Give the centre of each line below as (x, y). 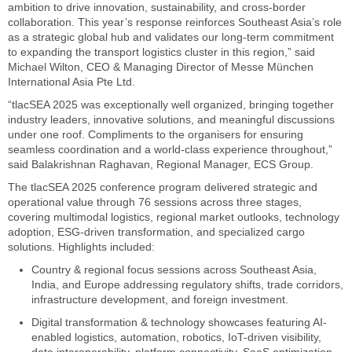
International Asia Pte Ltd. (71, 81)
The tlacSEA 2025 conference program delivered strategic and (163, 187)
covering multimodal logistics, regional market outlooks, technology (174, 216)
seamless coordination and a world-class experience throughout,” (170, 149)
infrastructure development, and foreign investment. (160, 299)
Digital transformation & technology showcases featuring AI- (179, 322)
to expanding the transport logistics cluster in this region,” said (161, 51)
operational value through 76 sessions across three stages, (155, 202)
